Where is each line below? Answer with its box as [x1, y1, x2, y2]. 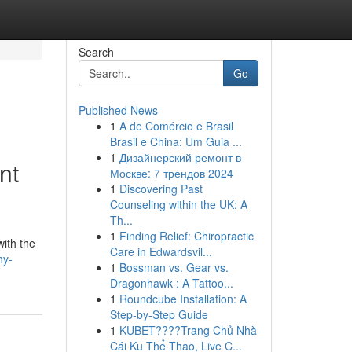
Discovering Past [119, 181, 203, 196]
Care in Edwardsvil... [109, 244, 212, 259]
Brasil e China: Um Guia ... [109, 134, 242, 149]
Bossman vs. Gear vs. [119, 259, 229, 275]
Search [78, 44, 114, 60]
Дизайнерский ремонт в [119, 149, 241, 165]
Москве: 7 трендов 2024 [109, 165, 233, 181]
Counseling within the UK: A [109, 196, 247, 212]
